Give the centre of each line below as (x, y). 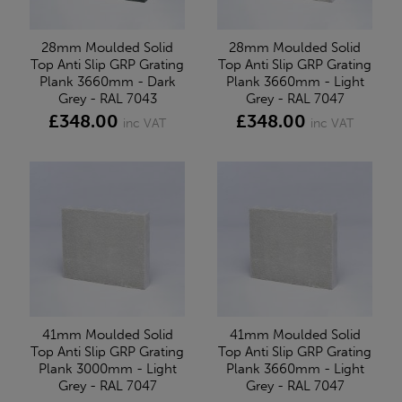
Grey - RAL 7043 (107, 98)
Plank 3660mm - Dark (107, 81)
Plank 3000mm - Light (107, 368)
